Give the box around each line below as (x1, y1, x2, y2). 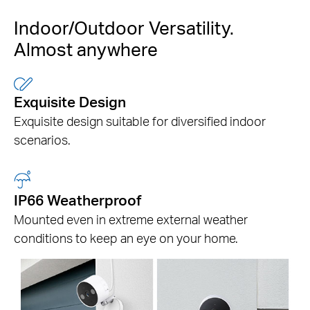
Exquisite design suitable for (14, 112, 168, 129)
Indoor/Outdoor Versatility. (14, 16, 234, 39)
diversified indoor (168, 112, 266, 129)
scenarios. (14, 131, 71, 147)
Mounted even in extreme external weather (14, 210, 248, 227)
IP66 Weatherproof (14, 190, 141, 209)
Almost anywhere (14, 37, 158, 61)
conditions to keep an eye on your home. (14, 229, 238, 246)
